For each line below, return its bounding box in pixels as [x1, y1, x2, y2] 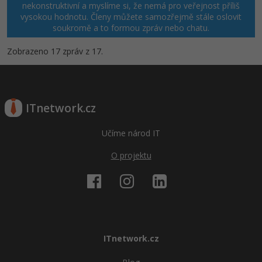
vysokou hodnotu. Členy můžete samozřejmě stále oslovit [20, 11, 242, 22]
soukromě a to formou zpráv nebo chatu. [53, 22, 209, 33]
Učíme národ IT [102, 127, 160, 139]
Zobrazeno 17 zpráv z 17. [7, 45, 103, 57]
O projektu [111, 149, 151, 161]
